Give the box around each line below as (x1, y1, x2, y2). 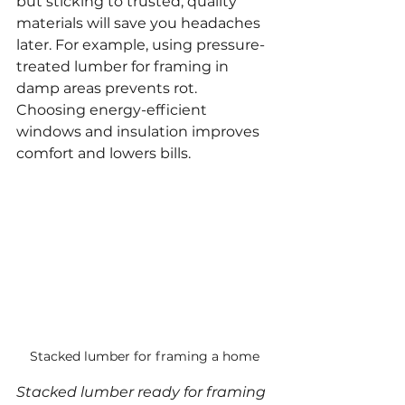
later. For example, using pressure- (16, 36, 265, 53)
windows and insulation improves (16, 123, 263, 140)
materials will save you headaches (16, 14, 264, 32)
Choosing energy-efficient (16, 101, 211, 118)
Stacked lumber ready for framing (16, 382, 269, 400)
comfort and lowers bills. (16, 145, 191, 162)
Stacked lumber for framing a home (30, 347, 259, 364)
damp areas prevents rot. (16, 80, 201, 97)
